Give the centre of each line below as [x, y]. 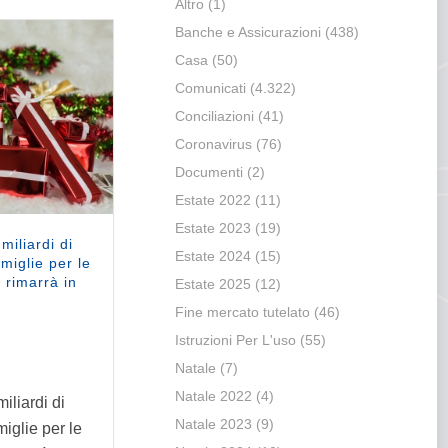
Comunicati [210, 88]
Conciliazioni [214, 116]
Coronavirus [213, 144]
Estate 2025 [212, 284]
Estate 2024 [212, 256]
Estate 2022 [212, 200]
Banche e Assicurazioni [247, 32]
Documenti [208, 172]
